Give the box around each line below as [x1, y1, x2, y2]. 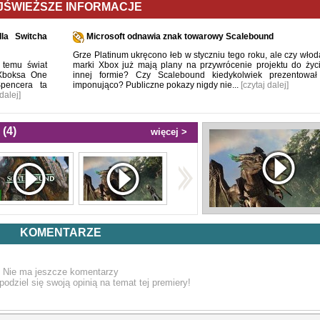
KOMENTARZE [20, 226, 101, 239]
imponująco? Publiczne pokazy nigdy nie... [73, 80, 241, 90]
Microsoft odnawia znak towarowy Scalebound [84, 31, 274, 41]
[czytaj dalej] [241, 80, 289, 90]
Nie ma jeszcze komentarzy [3, 266, 119, 277]
